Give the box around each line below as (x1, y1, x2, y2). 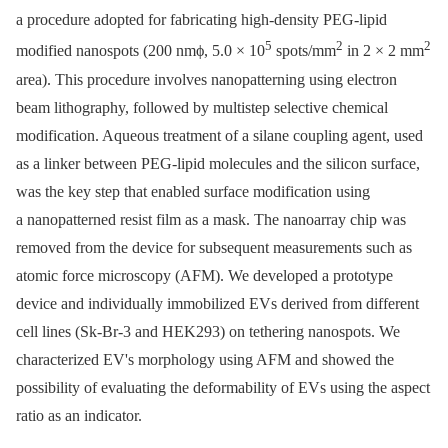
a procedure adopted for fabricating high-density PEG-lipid (16, 11, 387, 29)
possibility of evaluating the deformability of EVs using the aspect (16, 378, 430, 396)
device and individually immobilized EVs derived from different (16, 294, 419, 312)
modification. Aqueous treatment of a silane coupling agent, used (16, 126, 423, 144)
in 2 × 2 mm (343, 42, 424, 60)
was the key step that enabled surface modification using (16, 182, 370, 200)
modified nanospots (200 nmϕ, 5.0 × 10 (16, 42, 265, 60)
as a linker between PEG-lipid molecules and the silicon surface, (16, 154, 420, 172)
